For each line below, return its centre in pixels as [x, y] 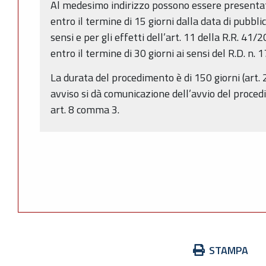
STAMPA [229, 251]
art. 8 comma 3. [85, 109]
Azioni [31, 250]
